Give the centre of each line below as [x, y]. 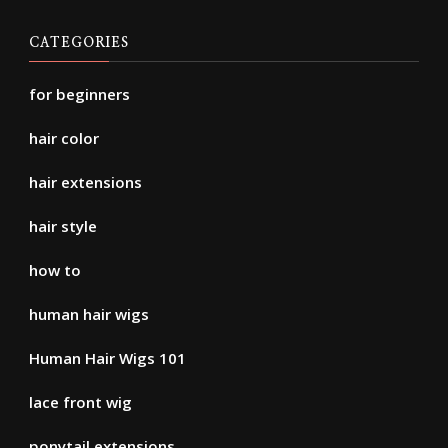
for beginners [79, 93]
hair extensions [85, 181]
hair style [63, 225]
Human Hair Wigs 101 [107, 357]
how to [55, 269]
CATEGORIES [79, 42]
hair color [64, 137]
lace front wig [80, 401]
